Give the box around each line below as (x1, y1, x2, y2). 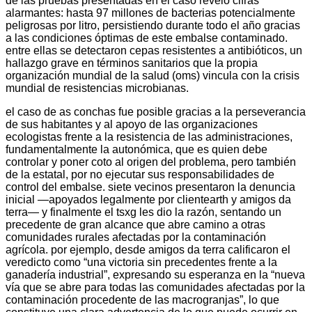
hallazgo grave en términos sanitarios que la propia (6, 56, 258, 69)
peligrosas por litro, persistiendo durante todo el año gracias (6, 19, 300, 31)
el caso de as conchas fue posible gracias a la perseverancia (6, 105, 306, 118)
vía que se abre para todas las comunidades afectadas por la (6, 281, 305, 293)
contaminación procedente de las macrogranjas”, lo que (6, 293, 279, 306)
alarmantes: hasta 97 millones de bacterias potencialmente (6, 6, 295, 19)
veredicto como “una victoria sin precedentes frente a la (6, 256, 277, 268)
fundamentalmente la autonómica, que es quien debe (6, 143, 267, 155)
